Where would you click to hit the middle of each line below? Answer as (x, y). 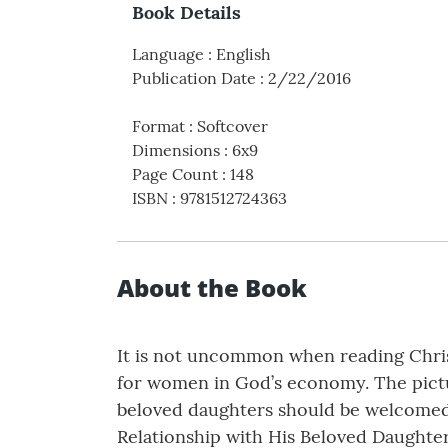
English (243, 54)
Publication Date (194, 78)
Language (168, 54)
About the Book (212, 288)
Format (158, 126)
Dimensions (176, 150)
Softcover (232, 126)
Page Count (175, 174)
